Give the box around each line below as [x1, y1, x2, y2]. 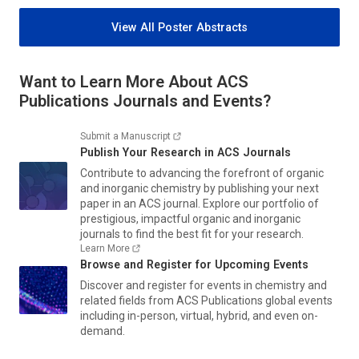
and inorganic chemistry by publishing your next [80, 181, 319, 195]
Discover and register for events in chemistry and [80, 278, 327, 292]
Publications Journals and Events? [19, 91, 271, 111]
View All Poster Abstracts [111, 20, 248, 34]
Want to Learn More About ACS [19, 71, 248, 91]
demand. [80, 324, 125, 337]
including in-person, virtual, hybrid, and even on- [80, 309, 318, 322]
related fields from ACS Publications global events [80, 293, 333, 307]
